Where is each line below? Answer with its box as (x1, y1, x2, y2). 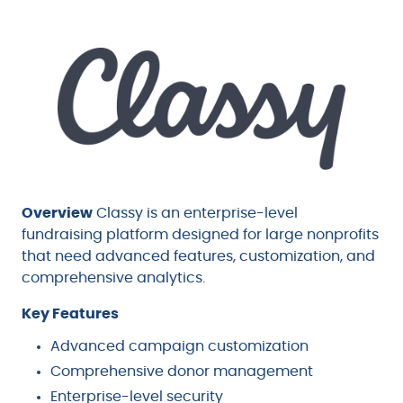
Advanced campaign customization (50, 339, 309, 354)
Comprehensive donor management (50, 364, 313, 380)
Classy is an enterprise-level (93, 206, 298, 221)
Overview (22, 206, 93, 221)
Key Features (22, 307, 119, 322)
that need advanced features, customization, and (22, 249, 375, 264)
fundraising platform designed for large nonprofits (22, 228, 379, 243)
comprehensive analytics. (22, 271, 205, 286)
